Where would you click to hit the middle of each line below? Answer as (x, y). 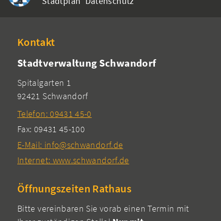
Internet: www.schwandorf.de (73, 160)
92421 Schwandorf (53, 96)
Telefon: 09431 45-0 (55, 113)
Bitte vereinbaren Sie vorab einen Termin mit (103, 208)
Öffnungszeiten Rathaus (74, 188)
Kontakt (36, 42)
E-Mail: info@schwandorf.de (70, 145)
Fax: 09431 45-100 (51, 129)
